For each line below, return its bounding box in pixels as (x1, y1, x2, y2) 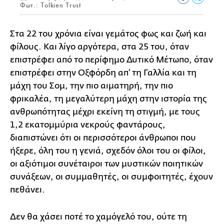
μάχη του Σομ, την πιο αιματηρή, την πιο (10, 81, 173, 90)
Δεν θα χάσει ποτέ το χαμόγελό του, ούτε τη (10, 212, 187, 221)
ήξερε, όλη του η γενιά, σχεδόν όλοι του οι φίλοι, (10, 146, 206, 155)
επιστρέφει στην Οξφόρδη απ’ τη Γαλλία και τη (10, 68, 196, 77)
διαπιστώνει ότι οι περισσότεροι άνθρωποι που (10, 133, 196, 142)
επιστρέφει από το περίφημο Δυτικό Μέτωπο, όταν (10, 55, 213, 64)
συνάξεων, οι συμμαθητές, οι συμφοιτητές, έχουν (10, 172, 213, 181)
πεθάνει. (10, 185, 45, 194)
